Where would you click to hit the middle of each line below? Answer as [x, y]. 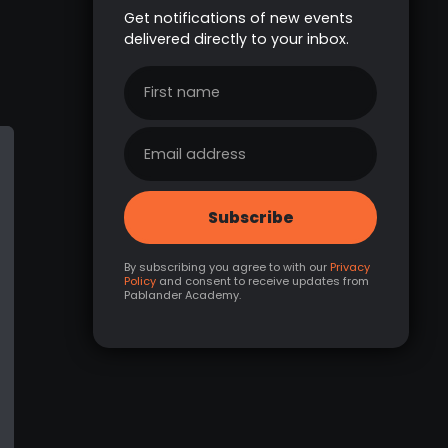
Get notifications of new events [239, 18]
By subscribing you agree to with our [227, 266]
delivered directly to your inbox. [237, 39]
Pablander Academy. [183, 294]
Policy [140, 280]
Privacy [350, 266]
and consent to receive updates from [263, 280]
